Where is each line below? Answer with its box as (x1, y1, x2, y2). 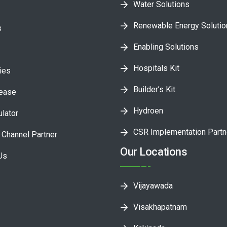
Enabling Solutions (133, 42, 199, 52)
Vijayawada (133, 180, 173, 191)
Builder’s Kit (133, 84, 176, 94)
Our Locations (120, 145, 187, 158)
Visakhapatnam (133, 202, 187, 212)
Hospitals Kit (133, 63, 180, 73)
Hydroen (133, 105, 164, 116)
